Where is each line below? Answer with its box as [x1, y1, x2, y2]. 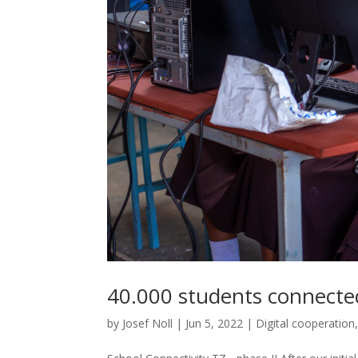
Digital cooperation [256, 316, 356, 332]
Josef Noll [122, 316, 173, 332]
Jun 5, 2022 [185, 316, 244, 332]
